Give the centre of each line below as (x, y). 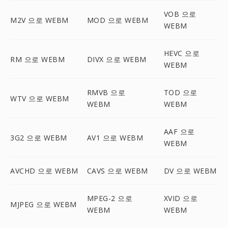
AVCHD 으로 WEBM (44, 171)
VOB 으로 (180, 14)
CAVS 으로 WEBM (117, 171)
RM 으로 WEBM (37, 59)
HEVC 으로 (182, 53)
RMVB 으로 (106, 92)
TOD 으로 (180, 92)
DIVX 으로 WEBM (117, 59)
